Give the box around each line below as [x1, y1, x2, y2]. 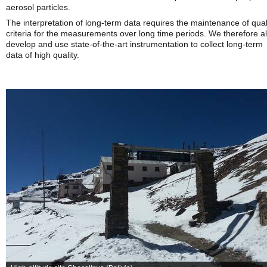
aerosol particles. [6, 2, 70, 12]
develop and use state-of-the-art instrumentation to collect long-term [6, 39, 263, 49]
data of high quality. [6, 50, 79, 60]
